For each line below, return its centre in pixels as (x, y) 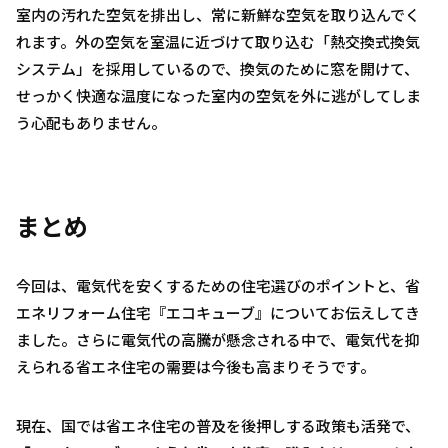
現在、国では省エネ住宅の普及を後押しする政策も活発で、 (218, 426)
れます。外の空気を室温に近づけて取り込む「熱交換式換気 (218, 42)
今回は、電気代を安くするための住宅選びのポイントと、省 (218, 286)
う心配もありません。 (91, 123)
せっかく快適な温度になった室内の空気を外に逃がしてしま (218, 96)
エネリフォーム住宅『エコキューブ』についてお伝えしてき (218, 313)
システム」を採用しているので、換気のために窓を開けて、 (217, 69)
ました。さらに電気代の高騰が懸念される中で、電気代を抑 (218, 340)
